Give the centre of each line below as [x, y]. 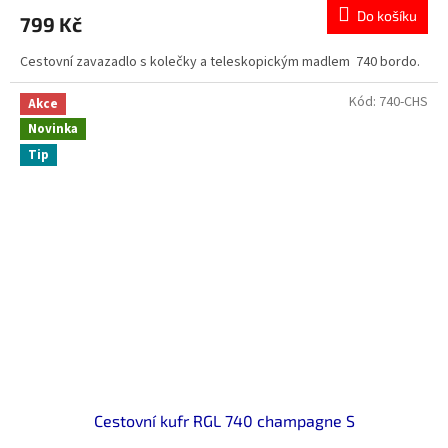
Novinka [53, 129]
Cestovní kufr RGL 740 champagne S [224, 420]
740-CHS [403, 102]
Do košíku [387, 16]
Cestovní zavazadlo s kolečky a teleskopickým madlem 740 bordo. [220, 62]
